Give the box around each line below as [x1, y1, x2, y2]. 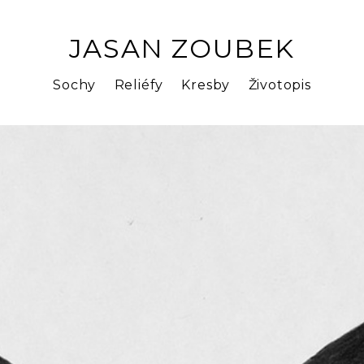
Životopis [248, 77, 311, 93]
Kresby [181, 77, 231, 93]
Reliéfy [114, 77, 164, 93]
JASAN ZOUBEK [68, 32, 296, 64]
